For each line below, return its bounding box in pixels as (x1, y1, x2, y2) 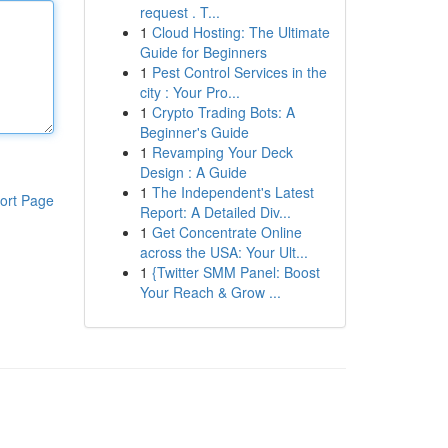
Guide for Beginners (139, 42, 267, 62)
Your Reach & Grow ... (139, 282, 281, 302)
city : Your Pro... (139, 82, 240, 102)
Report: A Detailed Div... (139, 202, 291, 222)
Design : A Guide (139, 162, 247, 182)
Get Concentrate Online (151, 222, 302, 242)
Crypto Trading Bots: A (151, 102, 295, 122)
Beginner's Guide (139, 122, 249, 142)
